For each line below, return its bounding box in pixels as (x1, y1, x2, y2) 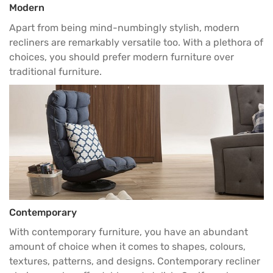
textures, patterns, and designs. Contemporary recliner (9, 255, 260, 268)
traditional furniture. (9, 66, 102, 78)
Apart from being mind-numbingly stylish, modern (9, 22, 239, 34)
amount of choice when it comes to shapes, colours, (9, 241, 246, 253)
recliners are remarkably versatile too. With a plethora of (9, 37, 263, 49)
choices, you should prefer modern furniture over (9, 51, 234, 63)
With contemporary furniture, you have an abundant (9, 226, 248, 238)
